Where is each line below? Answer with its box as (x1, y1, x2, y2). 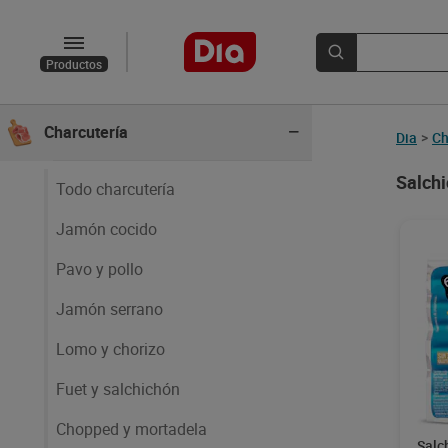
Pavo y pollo (56, 258, 143, 280)
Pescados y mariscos (44, 64, 194, 86)
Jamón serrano (56, 298, 163, 320)
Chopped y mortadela (56, 418, 207, 440)
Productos (46, 56, 102, 72)
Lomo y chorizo (56, 338, 165, 360)
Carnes (44, 7, 93, 29)
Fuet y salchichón (56, 378, 180, 400)
